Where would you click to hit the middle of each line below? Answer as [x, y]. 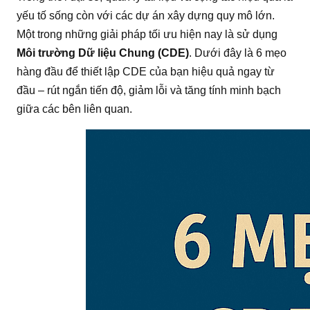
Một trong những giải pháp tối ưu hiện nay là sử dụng [147, 34]
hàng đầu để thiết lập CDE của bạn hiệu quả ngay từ [146, 72]
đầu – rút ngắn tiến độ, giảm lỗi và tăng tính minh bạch [149, 90]
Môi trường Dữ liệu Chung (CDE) [103, 53]
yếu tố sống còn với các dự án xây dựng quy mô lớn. [146, 16]
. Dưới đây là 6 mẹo [238, 53]
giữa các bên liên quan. [74, 109]
